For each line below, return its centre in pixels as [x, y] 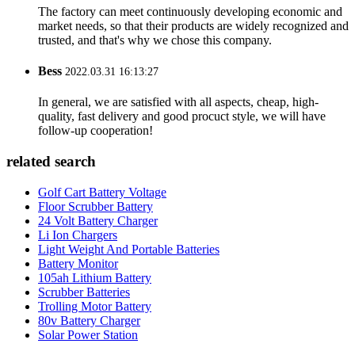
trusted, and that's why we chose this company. [155, 67]
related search [51, 188]
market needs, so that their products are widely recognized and [193, 52]
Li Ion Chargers [78, 261]
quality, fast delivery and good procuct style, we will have [182, 143]
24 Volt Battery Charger [98, 247]
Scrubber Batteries [84, 319]
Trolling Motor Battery [95, 333]
